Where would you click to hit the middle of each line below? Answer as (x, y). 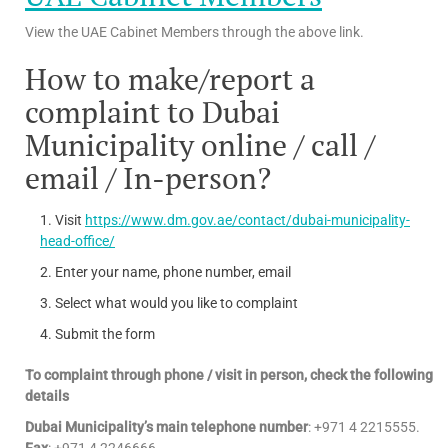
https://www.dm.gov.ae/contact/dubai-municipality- (247, 219)
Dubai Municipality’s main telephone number (166, 426)
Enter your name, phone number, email (173, 271)
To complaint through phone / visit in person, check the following (229, 374)
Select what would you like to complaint (176, 302)
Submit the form (105, 333)
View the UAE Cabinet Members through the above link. (194, 31)
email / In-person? (148, 177)
